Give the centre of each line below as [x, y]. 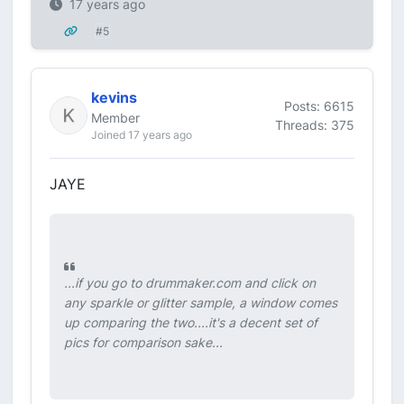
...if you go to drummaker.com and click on [190, 283]
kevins [114, 97]
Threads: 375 [315, 124]
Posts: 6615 [319, 106]
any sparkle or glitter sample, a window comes [201, 303]
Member [115, 118]
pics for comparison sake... [143, 342]
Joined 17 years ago [142, 135]
